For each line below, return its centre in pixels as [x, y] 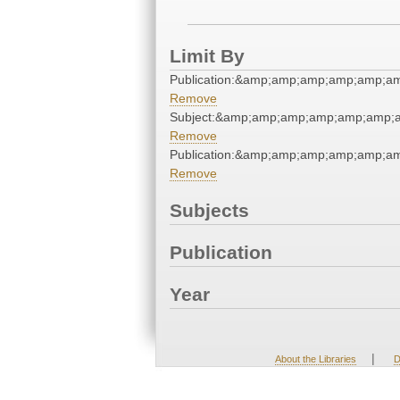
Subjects [209, 211]
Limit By [207, 56]
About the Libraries [315, 359]
